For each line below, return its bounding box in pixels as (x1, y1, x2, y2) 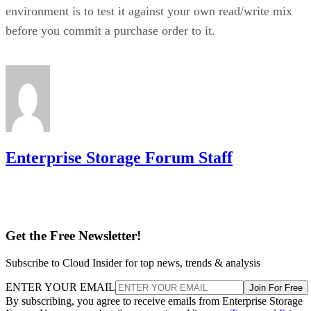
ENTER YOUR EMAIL (6, 281, 115, 294)
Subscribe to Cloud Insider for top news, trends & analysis (6, 257, 260, 269)
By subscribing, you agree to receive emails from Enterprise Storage (6, 295, 303, 308)
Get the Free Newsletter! (6, 228, 141, 244)
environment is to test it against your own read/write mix (6, 3, 292, 18)
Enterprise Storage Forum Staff (6, 148, 233, 167)
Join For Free (249, 283, 303, 294)
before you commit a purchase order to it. (6, 23, 215, 37)
